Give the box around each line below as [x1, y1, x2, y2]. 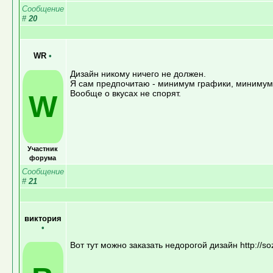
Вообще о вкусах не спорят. [69, 88, 181, 98]
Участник [27, 144, 58, 152]
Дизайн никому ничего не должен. [69, 68, 206, 79]
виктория [24, 213, 62, 223]
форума [29, 154, 56, 161]
